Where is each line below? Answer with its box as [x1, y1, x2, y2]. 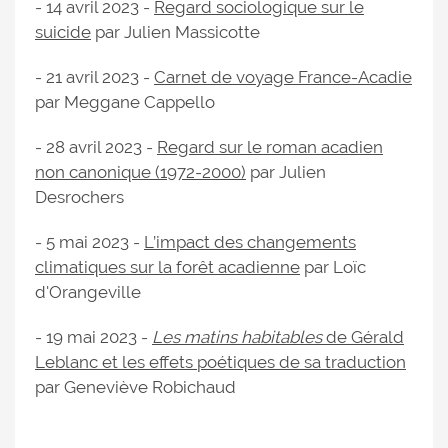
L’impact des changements [144, 232, 356, 253]
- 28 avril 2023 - [35, 137, 157, 158]
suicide [35, 22, 91, 43]
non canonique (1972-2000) [35, 162, 246, 183]
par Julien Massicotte [91, 22, 260, 43]
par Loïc [300, 257, 366, 278]
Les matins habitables [152, 327, 322, 348]
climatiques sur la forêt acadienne [35, 257, 300, 278]
